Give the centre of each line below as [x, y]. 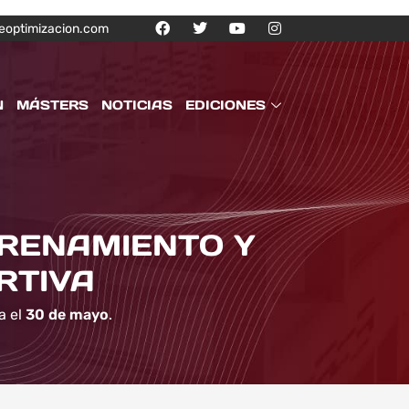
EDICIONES [225, 105]
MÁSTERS [52, 105]
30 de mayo [67, 315]
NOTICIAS [136, 105]
